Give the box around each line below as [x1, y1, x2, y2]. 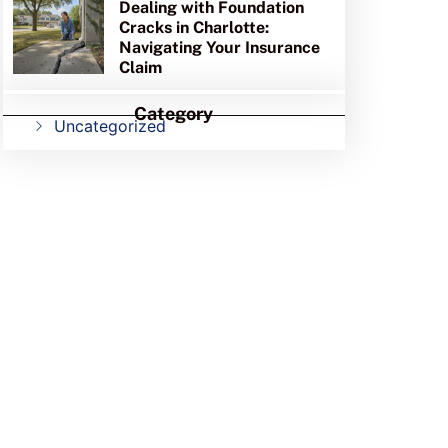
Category [134, 103, 214, 125]
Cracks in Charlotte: [119, 18, 270, 38]
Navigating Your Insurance [119, 38, 321, 58]
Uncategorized [54, 116, 167, 137]
